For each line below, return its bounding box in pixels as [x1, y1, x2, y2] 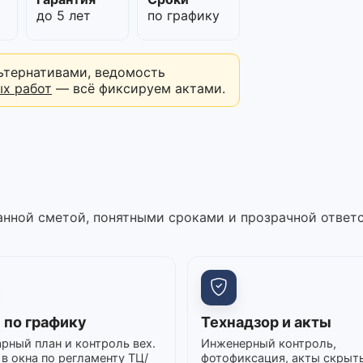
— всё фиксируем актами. [52, 79, 225, 96]
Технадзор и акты [201, 313, 331, 331]
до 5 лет [36, 6, 91, 23]
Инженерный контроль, [201, 335, 336, 351]
